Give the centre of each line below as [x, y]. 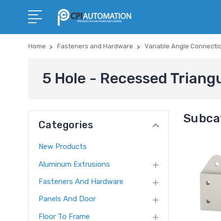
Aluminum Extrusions [74, 164]
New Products [63, 147]
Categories [66, 125]
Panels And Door [67, 199]
